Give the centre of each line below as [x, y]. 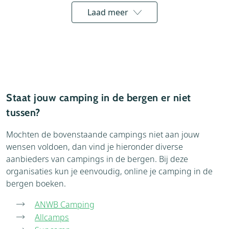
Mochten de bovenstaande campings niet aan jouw [103, 134]
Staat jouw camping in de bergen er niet [99, 97]
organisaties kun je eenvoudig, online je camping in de [109, 171]
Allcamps [52, 217]
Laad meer [108, 12]
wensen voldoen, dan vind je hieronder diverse [95, 146]
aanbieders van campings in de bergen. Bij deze [97, 159]
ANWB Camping [65, 204]
